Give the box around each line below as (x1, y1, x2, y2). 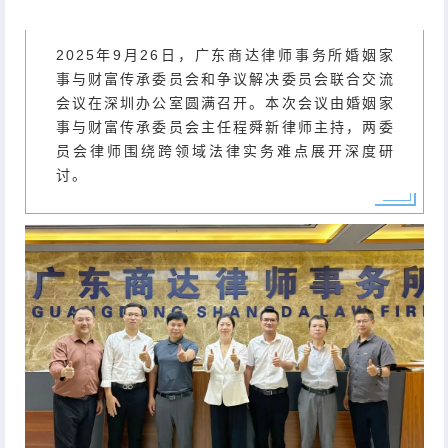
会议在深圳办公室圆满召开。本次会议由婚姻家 (55, 94, 395, 111)
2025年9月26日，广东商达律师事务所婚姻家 (55, 46, 395, 63)
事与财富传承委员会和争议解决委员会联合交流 (55, 70, 395, 87)
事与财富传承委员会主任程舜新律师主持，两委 (55, 118, 395, 135)
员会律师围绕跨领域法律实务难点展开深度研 (55, 142, 395, 159)
